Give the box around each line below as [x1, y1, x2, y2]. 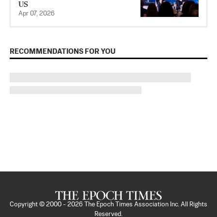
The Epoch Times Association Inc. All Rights [84, 201, 207, 208]
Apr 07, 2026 [18, 10, 55, 17]
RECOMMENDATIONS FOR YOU [10, 47, 116, 55]
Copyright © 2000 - [10, 201, 67, 208]
